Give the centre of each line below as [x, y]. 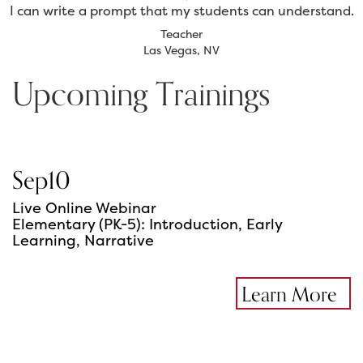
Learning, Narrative [83, 241]
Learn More [289, 295]
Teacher [181, 34]
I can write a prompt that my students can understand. [181, 11]
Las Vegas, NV [181, 50]
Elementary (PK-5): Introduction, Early [147, 224]
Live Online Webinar [84, 208]
